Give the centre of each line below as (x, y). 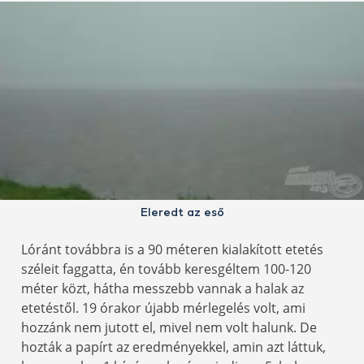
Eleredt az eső (182, 213)
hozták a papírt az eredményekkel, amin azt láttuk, (173, 347)
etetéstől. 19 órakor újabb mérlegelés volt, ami (163, 308)
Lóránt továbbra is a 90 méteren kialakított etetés (172, 250)
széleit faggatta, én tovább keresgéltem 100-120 (166, 269)
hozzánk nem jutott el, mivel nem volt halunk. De (169, 328)
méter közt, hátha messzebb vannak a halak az (162, 289)
